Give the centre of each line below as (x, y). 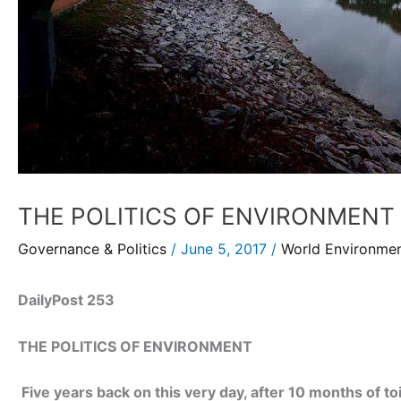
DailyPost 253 (66, 300)
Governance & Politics (92, 249)
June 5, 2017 (226, 249)
